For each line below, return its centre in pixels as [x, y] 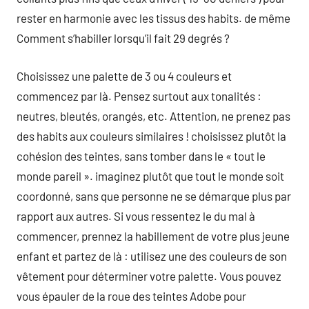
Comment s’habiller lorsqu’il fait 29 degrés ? [123, 38]
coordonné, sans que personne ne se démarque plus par [154, 196]
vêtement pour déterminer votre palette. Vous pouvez [149, 276]
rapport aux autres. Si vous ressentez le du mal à [136, 216]
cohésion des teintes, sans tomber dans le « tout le [141, 156]
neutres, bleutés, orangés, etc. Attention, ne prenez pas [153, 116]
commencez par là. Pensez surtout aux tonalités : [139, 96]
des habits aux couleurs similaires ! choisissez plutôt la [151, 136]
